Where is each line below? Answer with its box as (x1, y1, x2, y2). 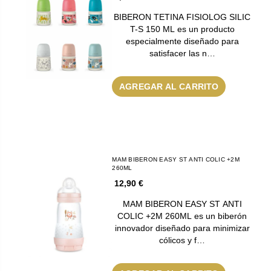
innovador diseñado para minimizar (114, 223, 250, 233)
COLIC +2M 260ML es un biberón (117, 211, 247, 221)
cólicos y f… (159, 235, 206, 245)
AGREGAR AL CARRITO (119, 81, 219, 91)
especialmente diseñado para (125, 36, 239, 46)
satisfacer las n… (149, 48, 215, 58)
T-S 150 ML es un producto (129, 24, 235, 34)
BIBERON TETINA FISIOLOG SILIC (114, 11, 251, 22)
